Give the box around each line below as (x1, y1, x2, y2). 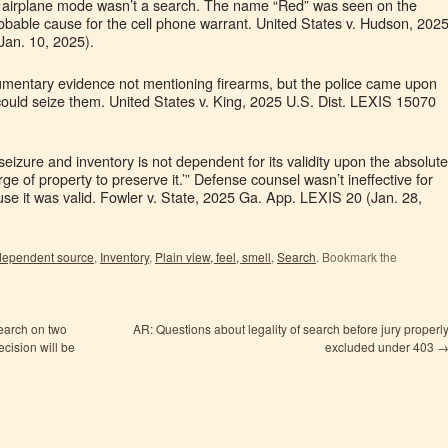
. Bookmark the (316, 248, 397, 265)
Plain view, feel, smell (155, 248, 271, 265)
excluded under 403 (325, 338, 437, 355)
